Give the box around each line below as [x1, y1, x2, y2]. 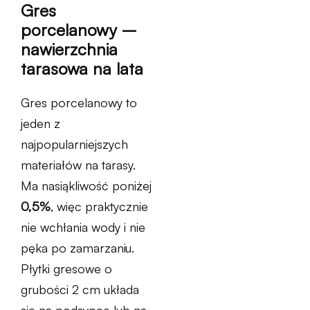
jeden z [21, 116, 60, 131]
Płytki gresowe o [21, 261, 112, 277]
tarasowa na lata [21, 58, 143, 80]
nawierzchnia [21, 39, 118, 60]
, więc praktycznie [51, 199, 148, 215]
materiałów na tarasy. [21, 157, 136, 173]
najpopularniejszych [21, 136, 128, 152]
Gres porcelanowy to [21, 95, 137, 111]
